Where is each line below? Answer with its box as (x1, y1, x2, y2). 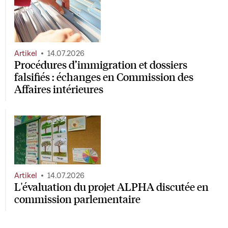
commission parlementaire (14, 191, 140, 206)
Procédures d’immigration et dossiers (14, 58, 187, 72)
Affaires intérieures (14, 82, 103, 96)
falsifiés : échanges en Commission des (14, 70, 193, 84)
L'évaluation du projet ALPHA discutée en (14, 179, 209, 193)
